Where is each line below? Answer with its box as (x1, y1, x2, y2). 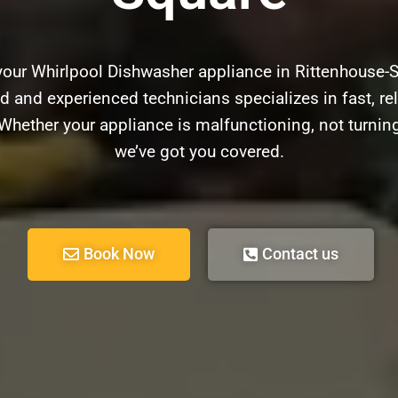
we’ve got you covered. (114, 140, 284, 162)
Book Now (84, 243, 155, 263)
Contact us (262, 243, 338, 263)
